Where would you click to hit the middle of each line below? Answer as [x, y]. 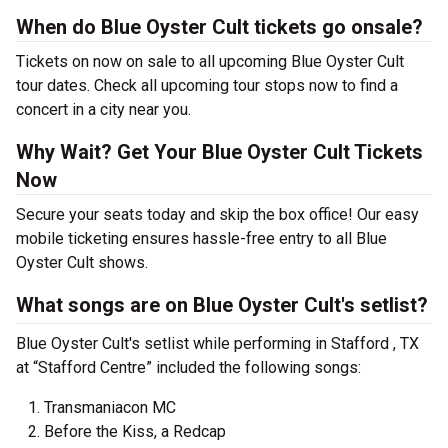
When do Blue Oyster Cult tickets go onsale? [219, 27]
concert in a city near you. [103, 110]
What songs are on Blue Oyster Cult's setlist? [222, 305]
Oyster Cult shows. [82, 263]
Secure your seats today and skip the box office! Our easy [217, 215]
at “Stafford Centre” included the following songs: [188, 368]
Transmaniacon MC [110, 408]
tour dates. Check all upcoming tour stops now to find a [207, 86]
